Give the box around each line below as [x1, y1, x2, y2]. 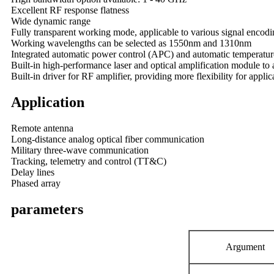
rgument [233, 241, 265, 252]
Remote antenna [11, 122, 73, 133]
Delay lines [11, 166, 54, 177]
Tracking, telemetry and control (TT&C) [11, 155, 166, 166]
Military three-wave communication [11, 144, 149, 155]
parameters [11, 201, 83, 217]
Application [11, 94, 84, 111]
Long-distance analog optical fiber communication [11, 133, 204, 144]
